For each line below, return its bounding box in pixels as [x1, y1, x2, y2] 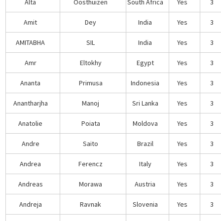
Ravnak [80, 199, 102, 209]
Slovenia [132, 199, 158, 209]
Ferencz [78, 159, 103, 168]
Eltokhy [79, 58, 102, 67]
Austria [135, 179, 156, 188]
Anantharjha [13, 98, 48, 108]
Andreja [19, 199, 42, 209]
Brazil [137, 139, 153, 148]
